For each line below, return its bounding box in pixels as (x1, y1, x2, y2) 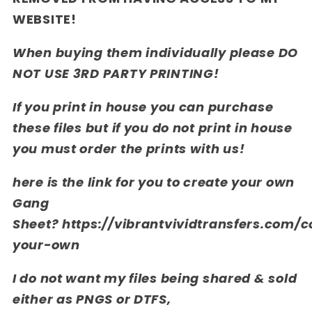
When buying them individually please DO (13, 43, 299, 61)
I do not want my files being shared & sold (13, 269, 297, 287)
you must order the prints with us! (13, 139, 245, 157)
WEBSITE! (13, 10, 77, 28)
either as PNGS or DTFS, (13, 290, 171, 308)
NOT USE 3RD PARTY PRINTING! (13, 64, 219, 82)
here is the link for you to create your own (13, 173, 295, 191)
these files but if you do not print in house (13, 118, 292, 136)
